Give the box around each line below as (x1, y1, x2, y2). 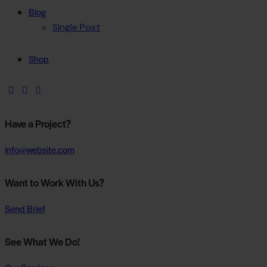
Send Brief (5, 201, 45, 215)
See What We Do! (5, 234, 80, 249)
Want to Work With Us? (5, 175, 104, 190)
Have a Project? (5, 116, 71, 131)
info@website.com (5, 142, 74, 156)
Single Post (52, 20, 100, 33)
